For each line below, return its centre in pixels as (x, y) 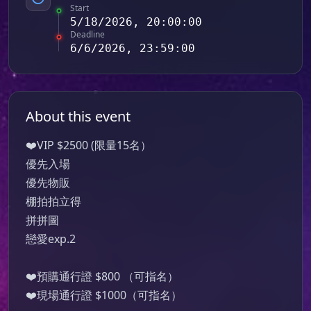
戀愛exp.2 (51, 238)
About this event (78, 116)
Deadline (87, 34)
